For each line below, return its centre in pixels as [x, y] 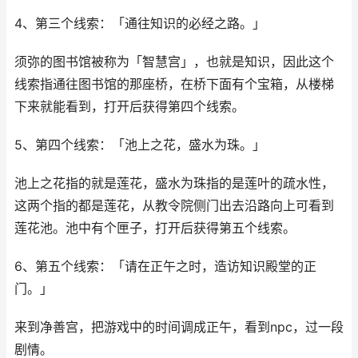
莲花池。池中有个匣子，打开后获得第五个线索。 [155, 228]
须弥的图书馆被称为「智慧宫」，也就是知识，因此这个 [174, 62]
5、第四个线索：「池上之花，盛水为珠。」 [140, 145]
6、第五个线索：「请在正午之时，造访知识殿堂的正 [165, 267]
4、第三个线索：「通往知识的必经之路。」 [140, 24]
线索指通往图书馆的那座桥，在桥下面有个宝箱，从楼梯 [174, 84]
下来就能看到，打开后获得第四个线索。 [129, 107]
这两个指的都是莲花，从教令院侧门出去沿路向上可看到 [174, 206]
